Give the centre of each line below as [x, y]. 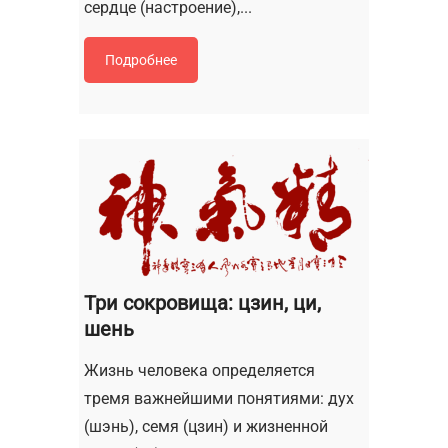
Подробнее [141, 59]
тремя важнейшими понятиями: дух [219, 399]
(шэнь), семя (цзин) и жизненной [206, 427]
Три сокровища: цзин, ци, [202, 303]
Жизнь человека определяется [199, 371]
